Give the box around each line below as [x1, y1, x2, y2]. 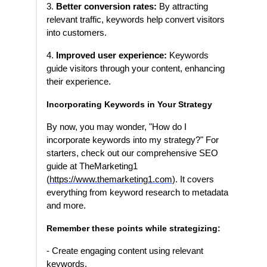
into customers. [46, 28, 107, 38]
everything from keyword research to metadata [46, 188, 228, 198]
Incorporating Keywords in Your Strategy [46, 100, 212, 110]
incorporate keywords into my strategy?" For [46, 135, 219, 145]
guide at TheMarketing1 [46, 162, 138, 172]
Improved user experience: [56, 51, 167, 61]
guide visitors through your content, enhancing [46, 64, 225, 74]
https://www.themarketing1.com [49, 175, 172, 185]
